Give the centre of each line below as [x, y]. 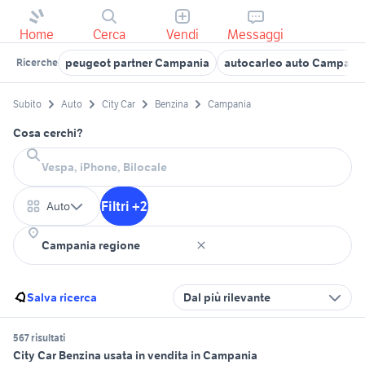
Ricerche [37, 62]
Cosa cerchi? [48, 133]
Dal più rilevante [227, 298]
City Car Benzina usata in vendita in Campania [135, 356]
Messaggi [256, 34]
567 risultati [39, 338]
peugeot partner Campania [137, 63]
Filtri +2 [124, 207]
